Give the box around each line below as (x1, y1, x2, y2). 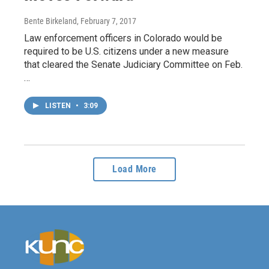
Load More (112, 163, 157, 175)
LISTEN (45, 101, 73, 110)
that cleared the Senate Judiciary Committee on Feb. (24, 59, 243, 71)
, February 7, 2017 (77, 16, 136, 26)
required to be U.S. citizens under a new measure (24, 46, 229, 58)
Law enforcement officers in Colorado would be (24, 32, 222, 44)
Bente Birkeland (24, 16, 77, 26)
